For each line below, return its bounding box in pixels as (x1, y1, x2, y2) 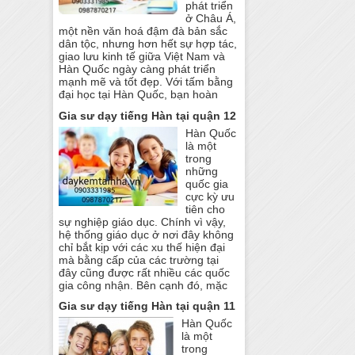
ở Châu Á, (185, 11, 237, 25)
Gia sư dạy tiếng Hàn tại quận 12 (59, 109, 237, 122)
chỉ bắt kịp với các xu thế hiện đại (59, 240, 226, 254)
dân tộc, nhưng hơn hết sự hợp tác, (59, 36, 238, 50)
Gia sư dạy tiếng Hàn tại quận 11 (59, 300, 236, 313)
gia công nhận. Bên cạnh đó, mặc (59, 278, 228, 292)
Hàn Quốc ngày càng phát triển (59, 62, 216, 75)
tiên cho (185, 202, 226, 216)
